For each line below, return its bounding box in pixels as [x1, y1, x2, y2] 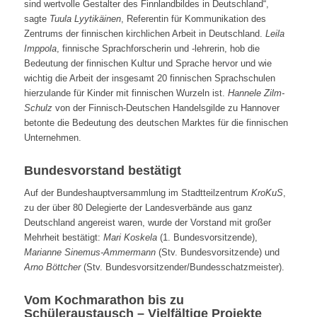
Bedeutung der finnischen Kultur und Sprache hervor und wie [23, 58, 272, 69]
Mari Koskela [103, 232, 157, 243]
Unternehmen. [23, 132, 81, 144]
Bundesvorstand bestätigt [23, 163, 181, 178]
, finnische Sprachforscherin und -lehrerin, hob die [56, 43, 260, 54]
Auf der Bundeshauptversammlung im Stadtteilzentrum [23, 188, 251, 199]
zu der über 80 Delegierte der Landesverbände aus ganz [23, 202, 253, 214]
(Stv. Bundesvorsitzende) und [155, 247, 279, 258]
